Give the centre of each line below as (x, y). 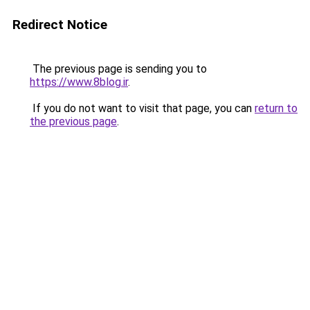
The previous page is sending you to (118, 69)
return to (276, 108)
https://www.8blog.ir (79, 82)
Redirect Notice (60, 25)
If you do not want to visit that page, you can (142, 108)
